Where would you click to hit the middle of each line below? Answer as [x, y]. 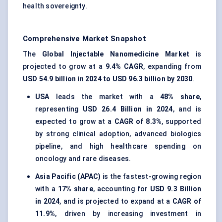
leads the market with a [105, 97]
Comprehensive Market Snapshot [84, 39]
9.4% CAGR [124, 67]
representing [59, 109]
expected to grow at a [75, 122]
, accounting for [121, 189]
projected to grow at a [64, 67]
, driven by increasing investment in [128, 214]
